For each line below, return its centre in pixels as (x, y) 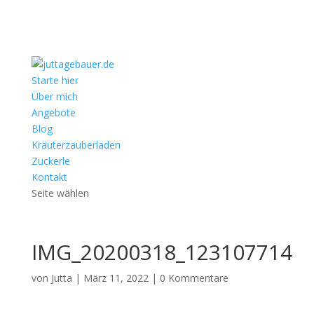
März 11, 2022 (116, 278)
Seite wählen (60, 193)
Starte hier (55, 80)
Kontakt (49, 177)
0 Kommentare (194, 278)
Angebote (53, 112)
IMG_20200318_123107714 (162, 252)
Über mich (54, 96)
